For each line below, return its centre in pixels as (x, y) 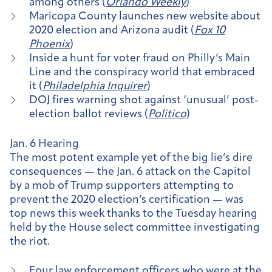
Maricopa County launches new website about (145, 16)
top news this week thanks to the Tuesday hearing (134, 214)
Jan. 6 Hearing (44, 144)
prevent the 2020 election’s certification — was (127, 200)
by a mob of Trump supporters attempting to (122, 186)
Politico (167, 114)
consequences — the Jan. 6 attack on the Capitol (130, 172)
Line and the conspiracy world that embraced (142, 72)
